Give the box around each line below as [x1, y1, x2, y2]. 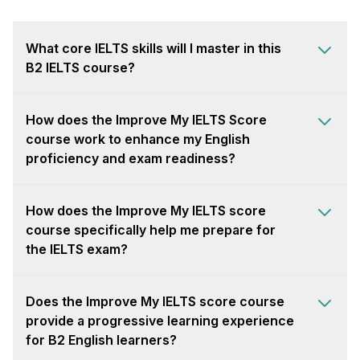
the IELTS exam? [26, 241, 128, 258]
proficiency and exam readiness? [26, 150, 235, 167]
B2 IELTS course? [26, 59, 135, 76]
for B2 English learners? [26, 332, 177, 349]
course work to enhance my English [26, 131, 250, 148]
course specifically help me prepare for [26, 222, 276, 239]
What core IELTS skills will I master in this [26, 40, 281, 57]
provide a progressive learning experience [26, 313, 294, 329]
